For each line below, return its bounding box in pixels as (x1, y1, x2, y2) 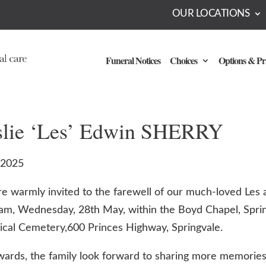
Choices (169, 53, 197, 67)
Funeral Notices (105, 53, 160, 67)
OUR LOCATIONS (172, 8, 250, 19)
